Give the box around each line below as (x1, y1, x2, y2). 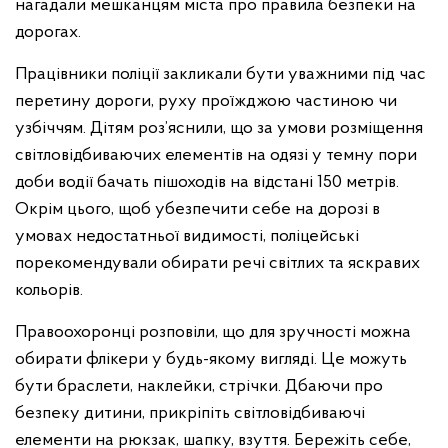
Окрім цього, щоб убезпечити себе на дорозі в (15, 200, 380, 219)
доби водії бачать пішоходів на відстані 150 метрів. (15, 173, 399, 192)
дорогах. (15, 23, 81, 42)
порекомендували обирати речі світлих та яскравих (15, 254, 420, 273)
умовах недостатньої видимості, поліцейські (15, 227, 359, 246)
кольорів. (15, 281, 83, 300)
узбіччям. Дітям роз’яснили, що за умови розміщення (15, 119, 423, 138)
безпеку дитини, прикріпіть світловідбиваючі (15, 404, 365, 423)
